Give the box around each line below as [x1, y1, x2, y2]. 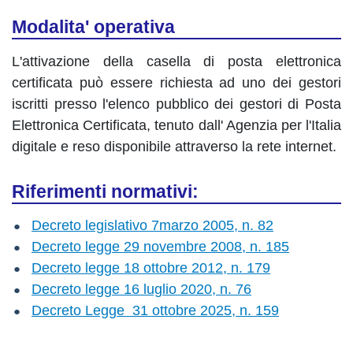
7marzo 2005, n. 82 [151, 217, 273, 233]
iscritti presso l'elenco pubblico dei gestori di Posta [12, 96, 341, 112]
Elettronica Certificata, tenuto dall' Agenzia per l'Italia [12, 117, 341, 133]
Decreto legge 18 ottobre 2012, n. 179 [32, 260, 270, 276]
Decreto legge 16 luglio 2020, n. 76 [32, 281, 251, 297]
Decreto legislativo [32, 217, 151, 233]
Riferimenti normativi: [12, 181, 199, 202]
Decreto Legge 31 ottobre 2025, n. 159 [32, 303, 279, 318]
